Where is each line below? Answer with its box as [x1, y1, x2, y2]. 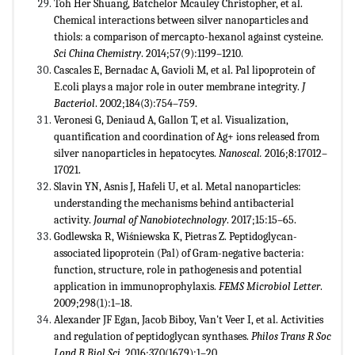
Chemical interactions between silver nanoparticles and [54, 13, 308, 27]
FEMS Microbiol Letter [219, 279, 320, 293]
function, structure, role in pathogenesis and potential [54, 262, 302, 277]
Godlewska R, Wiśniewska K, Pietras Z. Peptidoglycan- [54, 229, 297, 243]
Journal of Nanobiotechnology [94, 212, 227, 227]
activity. [54, 212, 94, 227]
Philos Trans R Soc [251, 329, 331, 343]
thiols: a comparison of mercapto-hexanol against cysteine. [54, 29, 323, 44]
